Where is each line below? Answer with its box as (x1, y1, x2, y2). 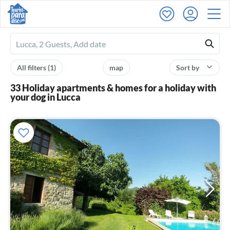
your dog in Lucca (10, 91, 81, 103)
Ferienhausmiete (16, 40, 75, 49)
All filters (17, 63, 48, 72)
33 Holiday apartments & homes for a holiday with (10, 82, 216, 93)
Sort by (176, 63, 201, 72)
